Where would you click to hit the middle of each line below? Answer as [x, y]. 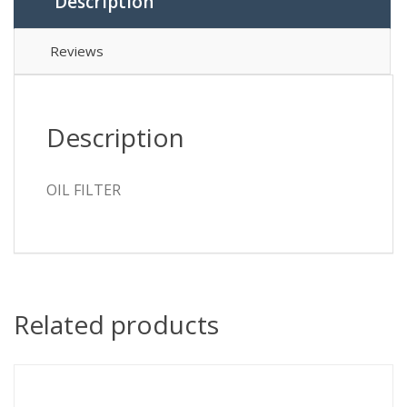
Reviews [77, 51]
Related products [116, 325]
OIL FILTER [84, 190]
